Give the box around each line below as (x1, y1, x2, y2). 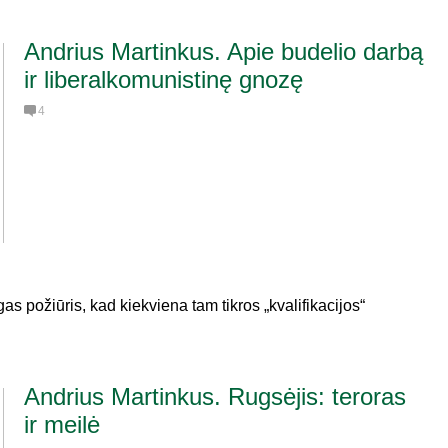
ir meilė (24, 411, 100, 438)
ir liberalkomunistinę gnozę (24, 66, 303, 93)
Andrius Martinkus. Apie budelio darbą (24, 38, 423, 65)
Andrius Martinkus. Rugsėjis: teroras (24, 383, 406, 410)
